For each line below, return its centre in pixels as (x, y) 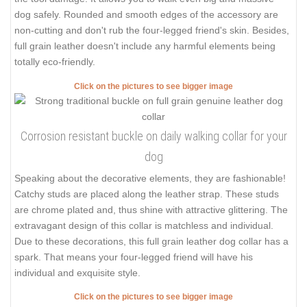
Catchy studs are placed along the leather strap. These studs (147, 194)
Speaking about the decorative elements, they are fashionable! (150, 178)
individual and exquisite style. (77, 272)
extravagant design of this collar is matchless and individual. (144, 225)
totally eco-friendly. (55, 62)
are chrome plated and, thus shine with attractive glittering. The (151, 209)
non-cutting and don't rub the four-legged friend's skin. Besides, (152, 30)
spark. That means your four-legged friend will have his (134, 257)
